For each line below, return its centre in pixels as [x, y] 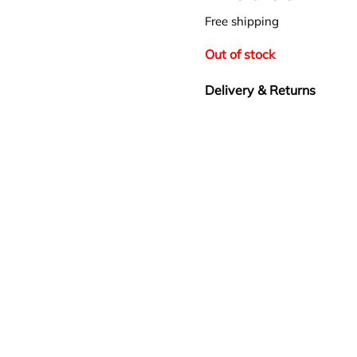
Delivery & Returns [260, 90]
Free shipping [242, 21]
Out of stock [240, 54]
